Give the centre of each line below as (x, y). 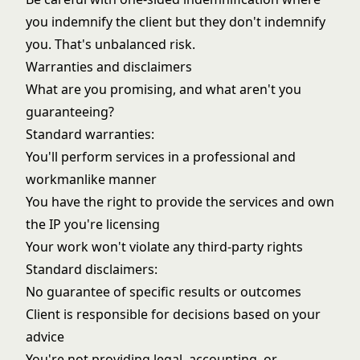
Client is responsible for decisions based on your (173, 314)
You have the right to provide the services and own (180, 202)
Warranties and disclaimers (109, 67)
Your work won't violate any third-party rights (164, 247)
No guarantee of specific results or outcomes (164, 292)
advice (45, 337)
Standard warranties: (90, 134)
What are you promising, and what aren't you (164, 89)
